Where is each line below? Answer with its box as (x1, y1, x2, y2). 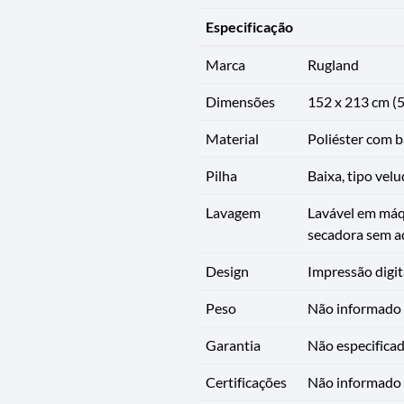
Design (205, 262, 249, 280)
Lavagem (205, 204, 261, 222)
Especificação (205, 18, 293, 36)
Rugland (307, 56, 359, 74)
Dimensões (205, 93, 275, 111)
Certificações (205, 373, 287, 391)
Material (205, 130, 259, 148)
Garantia (205, 336, 261, 354)
